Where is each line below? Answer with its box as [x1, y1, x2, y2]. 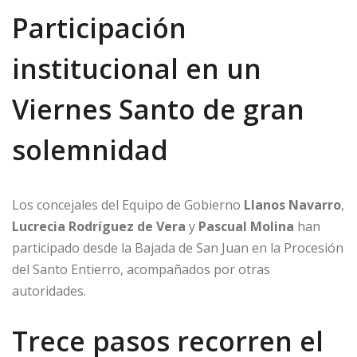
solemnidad [12, 131, 168, 169]
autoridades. [12, 282, 86, 300]
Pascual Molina [198, 218, 294, 236]
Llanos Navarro [244, 196, 341, 214]
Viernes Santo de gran [12, 91, 304, 128]
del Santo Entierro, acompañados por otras [12, 261, 270, 279]
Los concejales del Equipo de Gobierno [12, 196, 244, 214]
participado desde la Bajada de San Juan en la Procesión [12, 239, 343, 257]
